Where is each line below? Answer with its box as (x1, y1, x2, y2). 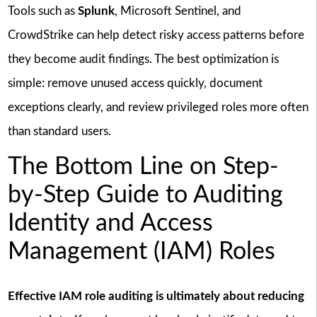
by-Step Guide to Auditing (7, 183, 283, 208)
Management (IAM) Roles (7, 240, 275, 265)
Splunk (77, 5, 115, 18)
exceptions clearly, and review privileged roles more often (7, 101, 309, 114)
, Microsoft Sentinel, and (114, 5, 241, 18)
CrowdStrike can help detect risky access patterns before (7, 29, 304, 42)
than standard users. (7, 125, 111, 138)
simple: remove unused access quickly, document (7, 77, 263, 90)
